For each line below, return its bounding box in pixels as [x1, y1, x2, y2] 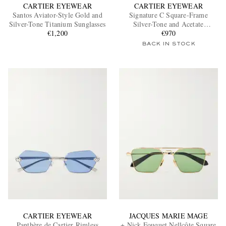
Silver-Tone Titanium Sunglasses [9, 19, 106, 29]
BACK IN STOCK [142, 41, 195, 46]
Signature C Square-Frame [129, 10, 208, 20]
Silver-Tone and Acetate [133, 19, 204, 29]
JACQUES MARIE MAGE [129, 211, 208, 221]
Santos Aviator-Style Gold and [13, 10, 102, 20]
